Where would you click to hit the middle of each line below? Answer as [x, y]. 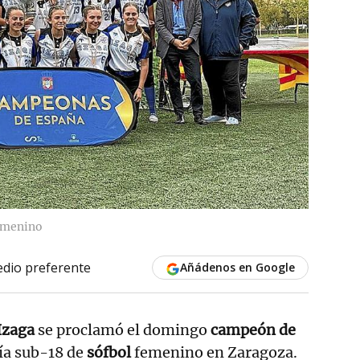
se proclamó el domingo [124, 329]
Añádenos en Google [237, 267]
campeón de [253, 329]
